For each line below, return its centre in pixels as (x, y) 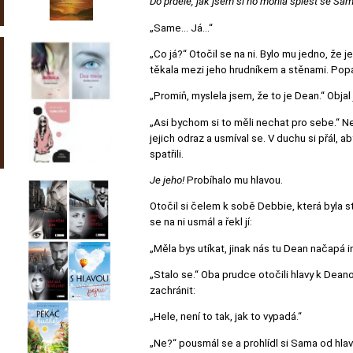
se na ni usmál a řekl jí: (201, 222)
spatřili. (167, 154)
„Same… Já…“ (181, 28)
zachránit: (173, 291)
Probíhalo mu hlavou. (234, 180)
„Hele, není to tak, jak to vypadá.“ (226, 317)
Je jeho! (167, 180)
